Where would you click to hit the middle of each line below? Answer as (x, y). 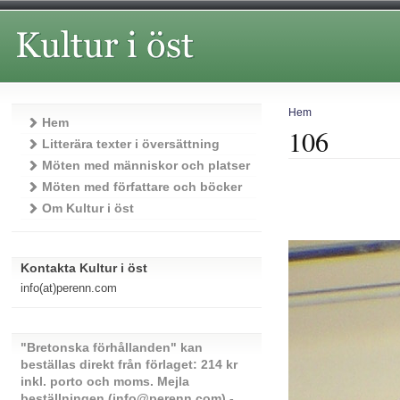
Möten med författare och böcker (142, 187)
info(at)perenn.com (69, 288)
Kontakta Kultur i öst (84, 268)
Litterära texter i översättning (131, 144)
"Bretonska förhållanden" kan (112, 347)
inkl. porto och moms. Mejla (105, 381)
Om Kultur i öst (88, 208)
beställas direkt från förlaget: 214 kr (129, 364)
